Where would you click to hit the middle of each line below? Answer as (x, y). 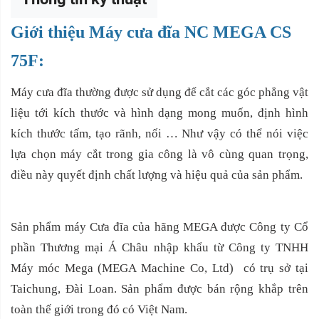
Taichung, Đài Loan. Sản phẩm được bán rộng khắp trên (159, 289)
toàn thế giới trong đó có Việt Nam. (99, 310)
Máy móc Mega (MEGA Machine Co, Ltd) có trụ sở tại (159, 268)
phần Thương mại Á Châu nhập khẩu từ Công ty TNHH (159, 248)
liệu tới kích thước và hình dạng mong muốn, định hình (159, 113)
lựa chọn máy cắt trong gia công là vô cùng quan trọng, (159, 155)
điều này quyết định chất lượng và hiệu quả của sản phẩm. (157, 175)
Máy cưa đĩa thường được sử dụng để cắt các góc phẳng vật (159, 93)
